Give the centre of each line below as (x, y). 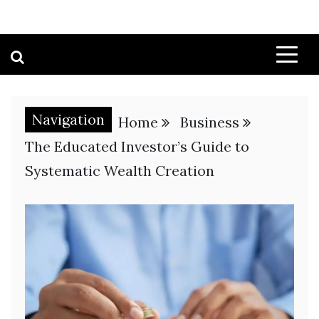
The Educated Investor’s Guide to (137, 146)
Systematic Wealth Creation (120, 171)
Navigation (68, 119)
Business (210, 122)
